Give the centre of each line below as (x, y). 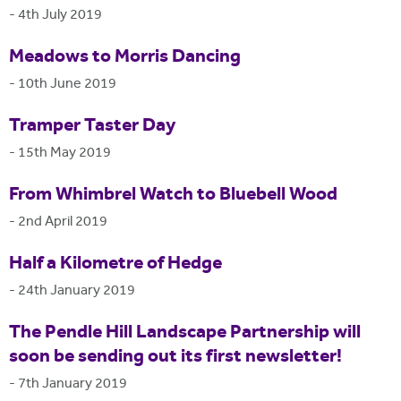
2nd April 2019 (63, 222)
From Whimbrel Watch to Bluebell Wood (173, 195)
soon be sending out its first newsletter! (175, 357)
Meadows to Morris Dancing (125, 57)
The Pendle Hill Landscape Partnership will (185, 333)
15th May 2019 (64, 153)
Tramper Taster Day (92, 126)
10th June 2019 (67, 84)
